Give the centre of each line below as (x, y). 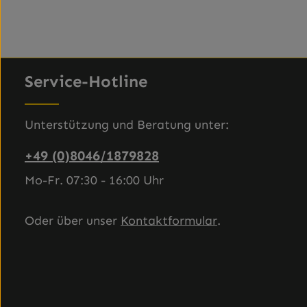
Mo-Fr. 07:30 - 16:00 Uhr (94, 180)
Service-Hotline (86, 81)
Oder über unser (73, 221)
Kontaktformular (169, 221)
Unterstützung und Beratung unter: (127, 125)
